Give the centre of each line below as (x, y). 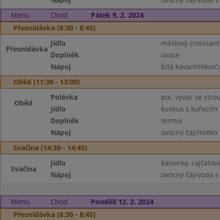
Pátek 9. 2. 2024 (117, 15)
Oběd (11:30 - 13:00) (47, 82)
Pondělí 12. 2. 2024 (122, 202)
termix (171, 121)
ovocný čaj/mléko (189, 132)
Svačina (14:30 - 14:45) (50, 148)
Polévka (64, 97)
